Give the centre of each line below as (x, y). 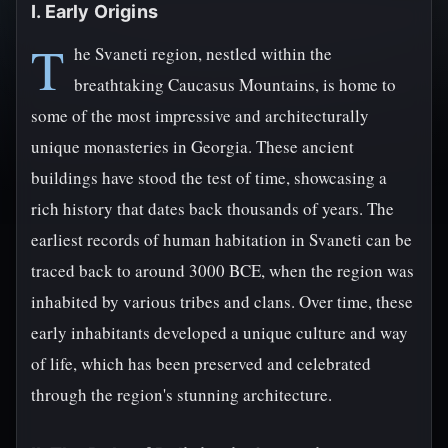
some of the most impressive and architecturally (200, 115)
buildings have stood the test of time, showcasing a (209, 177)
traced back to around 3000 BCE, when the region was (222, 270)
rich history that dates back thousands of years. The (212, 208)
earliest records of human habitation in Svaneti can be (221, 239)
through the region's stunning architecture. (181, 394)
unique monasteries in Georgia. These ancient (192, 146)
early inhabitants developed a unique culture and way (219, 332)
